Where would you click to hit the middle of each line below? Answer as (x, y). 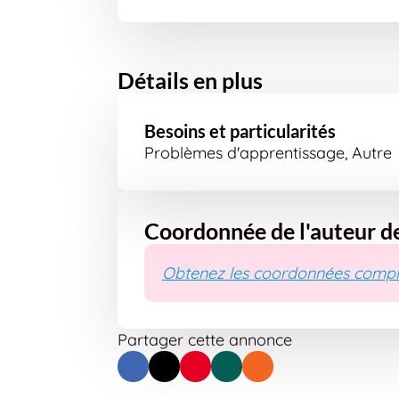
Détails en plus (190, 80)
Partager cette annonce (205, 340)
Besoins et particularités (240, 131)
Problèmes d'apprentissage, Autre (268, 153)
